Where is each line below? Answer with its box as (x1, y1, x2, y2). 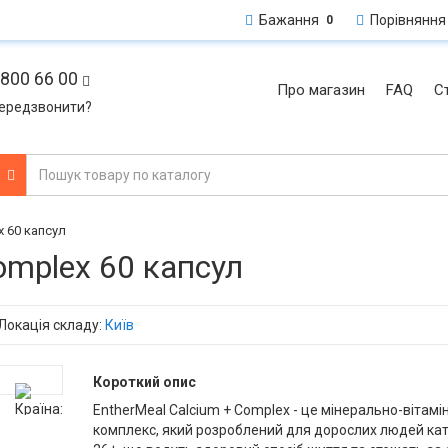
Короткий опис (92, 374, 196, 390)
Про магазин (277, 81, 365, 99)
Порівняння (364, 12, 446, 28)
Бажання (253, 12, 319, 28)
